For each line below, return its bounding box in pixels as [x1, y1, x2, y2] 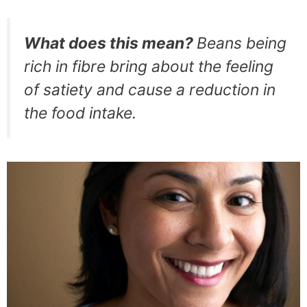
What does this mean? [24, 33, 197, 53]
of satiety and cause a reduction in [24, 79, 275, 99]
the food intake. [24, 103, 136, 123]
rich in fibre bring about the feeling [24, 56, 273, 76]
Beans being [197, 33, 286, 53]
